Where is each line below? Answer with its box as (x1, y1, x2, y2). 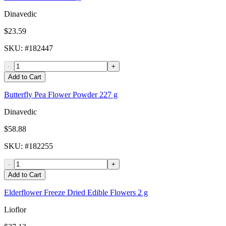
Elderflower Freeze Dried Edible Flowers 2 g (4, 188, 148, 197)
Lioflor (4, 205, 26, 214)
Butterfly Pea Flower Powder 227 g (4, 90, 118, 99)
